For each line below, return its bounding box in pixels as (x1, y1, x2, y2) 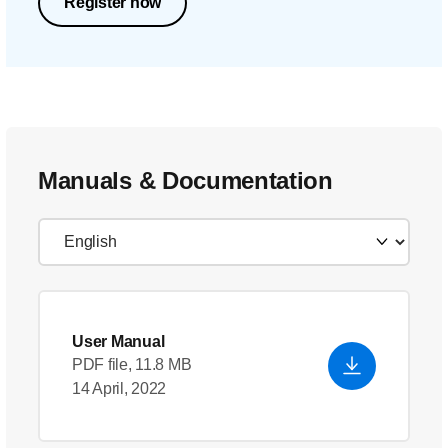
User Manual (72, 333, 165, 350)
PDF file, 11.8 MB (72, 356, 192, 373)
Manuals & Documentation (38, 167, 333, 194)
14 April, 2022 (72, 380, 167, 397)
